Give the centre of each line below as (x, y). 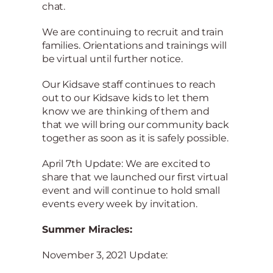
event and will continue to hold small (131, 190)
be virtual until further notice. (112, 58)
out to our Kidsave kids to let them (126, 97)
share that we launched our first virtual (135, 177)
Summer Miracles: (87, 229)
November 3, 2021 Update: (105, 255)
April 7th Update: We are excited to (126, 163)
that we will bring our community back (136, 124)
